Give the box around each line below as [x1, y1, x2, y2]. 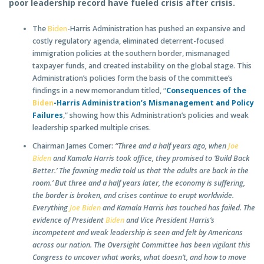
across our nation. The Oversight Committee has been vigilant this [32, 240, 250, 250]
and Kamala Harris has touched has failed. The [101, 203, 255, 213]
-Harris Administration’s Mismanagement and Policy [54, 98, 254, 108]
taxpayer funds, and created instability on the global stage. [32, 61, 235, 71]
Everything [32, 203, 70, 213]
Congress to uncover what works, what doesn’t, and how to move [32, 252, 246, 263]
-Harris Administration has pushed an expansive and [67, 24, 245, 34]
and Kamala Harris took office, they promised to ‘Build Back [51, 153, 250, 164]
